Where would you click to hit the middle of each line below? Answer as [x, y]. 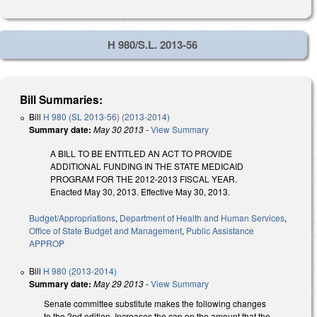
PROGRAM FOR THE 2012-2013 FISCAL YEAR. [144, 179]
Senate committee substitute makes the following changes [155, 304]
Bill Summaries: [62, 99]
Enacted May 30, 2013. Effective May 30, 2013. [140, 192]
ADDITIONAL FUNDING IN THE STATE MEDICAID [147, 166]
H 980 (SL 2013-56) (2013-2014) [106, 116]
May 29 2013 [119, 284]
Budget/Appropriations [72, 218]
